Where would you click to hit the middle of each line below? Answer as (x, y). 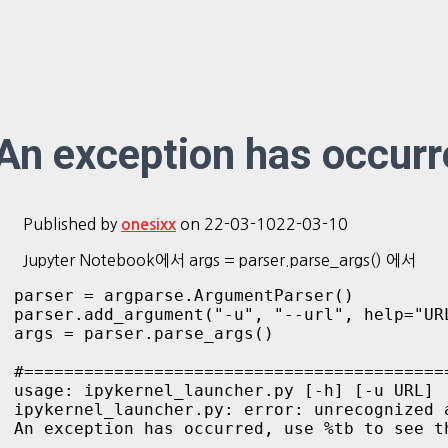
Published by (72, 223)
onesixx (148, 224)
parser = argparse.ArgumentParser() (184, 295)
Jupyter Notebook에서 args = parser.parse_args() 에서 (219, 259)
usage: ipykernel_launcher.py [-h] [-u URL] (224, 390)
